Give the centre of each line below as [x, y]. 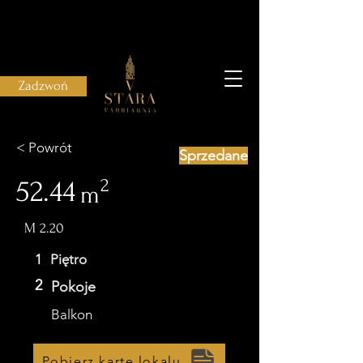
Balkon [72, 314]
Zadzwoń [43, 86]
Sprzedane [214, 156]
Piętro [68, 259]
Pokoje [73, 287]
